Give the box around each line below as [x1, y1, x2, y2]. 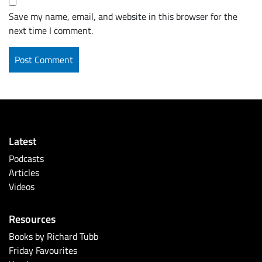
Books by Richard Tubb [9, 230, 98, 243]
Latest [9, 133, 36, 149]
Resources [9, 211, 56, 226]
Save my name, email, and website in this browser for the [9, 10, 237, 23]
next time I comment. [9, 24, 93, 37]
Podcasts [9, 152, 44, 166]
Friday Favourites [9, 244, 77, 257]
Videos [9, 180, 35, 194]
